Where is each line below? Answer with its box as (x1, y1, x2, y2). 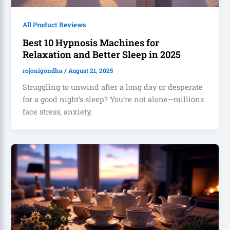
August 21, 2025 (68, 66, 113, 74)
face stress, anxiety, (23, 106, 92, 117)
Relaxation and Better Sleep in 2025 (23, 48, 181, 61)
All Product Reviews (23, 21, 86, 29)
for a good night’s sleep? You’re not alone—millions (23, 94, 204, 104)
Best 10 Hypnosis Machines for (23, 36, 160, 49)
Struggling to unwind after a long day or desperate (23, 82, 203, 92)
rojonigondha (23, 66, 65, 74)
